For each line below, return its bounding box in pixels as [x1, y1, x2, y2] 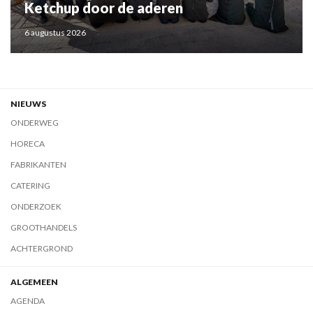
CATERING [10, 180, 50, 191]
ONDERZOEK [10, 201, 61, 212]
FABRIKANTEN [10, 159, 66, 170]
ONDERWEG [10, 117, 59, 128]
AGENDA [10, 295, 45, 306]
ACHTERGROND [10, 242, 73, 254]
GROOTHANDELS [10, 221, 77, 233]
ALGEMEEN [10, 276, 58, 287]
